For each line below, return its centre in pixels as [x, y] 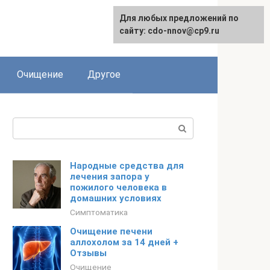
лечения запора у [110, 177]
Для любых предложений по [179, 18]
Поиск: [28, 124]
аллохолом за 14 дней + [124, 242]
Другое [104, 74]
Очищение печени [111, 231]
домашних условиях [116, 198]
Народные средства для [127, 166]
